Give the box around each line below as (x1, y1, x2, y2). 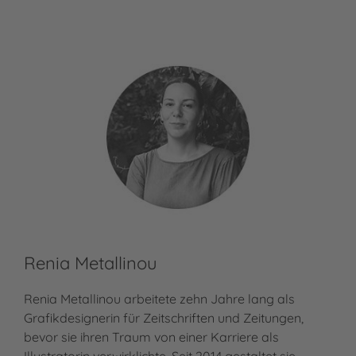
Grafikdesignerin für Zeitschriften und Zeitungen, (24, 310, 304, 327)
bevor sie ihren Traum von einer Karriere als (24, 329, 279, 346)
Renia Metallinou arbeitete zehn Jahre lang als (24, 291, 295, 308)
